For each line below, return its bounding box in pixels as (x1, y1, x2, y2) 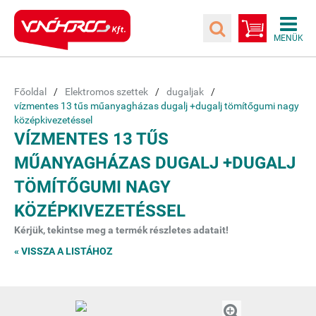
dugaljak (166, 86, 204, 97)
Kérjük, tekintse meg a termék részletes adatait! (14, 224, 229, 236)
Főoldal (14, 86, 47, 97)
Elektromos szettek (65, 86, 148, 97)
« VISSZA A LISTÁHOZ (14, 245, 112, 257)
